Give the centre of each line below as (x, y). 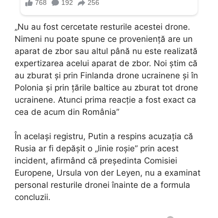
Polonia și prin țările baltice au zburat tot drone (106, 87)
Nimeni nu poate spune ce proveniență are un (104, 39)
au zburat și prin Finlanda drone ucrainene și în (106, 75)
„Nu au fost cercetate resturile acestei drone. (102, 27)
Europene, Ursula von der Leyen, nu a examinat (108, 173)
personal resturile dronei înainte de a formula (102, 185)
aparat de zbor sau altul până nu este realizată (106, 51)
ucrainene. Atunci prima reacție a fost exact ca (105, 100)
